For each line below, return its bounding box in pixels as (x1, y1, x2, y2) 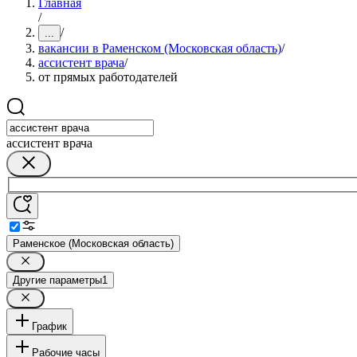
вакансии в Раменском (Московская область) (38, 41, 281, 55)
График (32, 320, 67, 332)
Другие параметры (13, 273, 102, 286)
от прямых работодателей (38, 70, 178, 84)
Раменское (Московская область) (13, 237, 174, 249)
